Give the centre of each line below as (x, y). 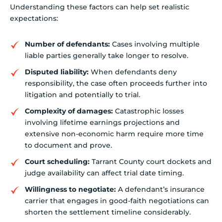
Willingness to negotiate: (70, 190)
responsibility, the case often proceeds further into (116, 83)
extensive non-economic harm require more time (114, 134)
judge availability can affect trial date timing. (104, 173)
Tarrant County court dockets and (151, 162)
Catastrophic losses (148, 111)
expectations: (34, 18)
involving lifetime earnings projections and (102, 123)
